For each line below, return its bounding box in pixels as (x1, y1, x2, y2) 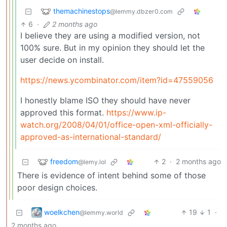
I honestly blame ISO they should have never (20, 95, 191, 106)
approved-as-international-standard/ (20, 132, 161, 142)
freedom (50, 157, 78, 166)
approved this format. (20, 107, 106, 118)
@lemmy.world (80, 208, 123, 216)
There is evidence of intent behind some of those (17, 170, 206, 181)
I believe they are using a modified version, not (20, 30, 200, 41)
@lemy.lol (78, 158, 106, 166)
